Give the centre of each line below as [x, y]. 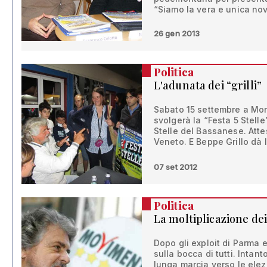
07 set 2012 [176, 167]
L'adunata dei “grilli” [207, 86]
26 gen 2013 [177, 34]
